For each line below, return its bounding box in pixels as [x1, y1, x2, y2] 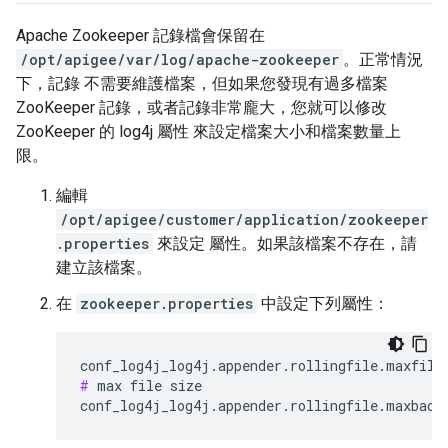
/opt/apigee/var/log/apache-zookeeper [20, 50, 339, 69]
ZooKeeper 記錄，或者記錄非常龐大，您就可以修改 [16, 98, 387, 117]
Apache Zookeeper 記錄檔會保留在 [16, 26, 265, 45]
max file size [89, 376, 202, 395]
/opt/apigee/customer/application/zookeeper [60, 210, 428, 229]
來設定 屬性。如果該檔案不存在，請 [153, 234, 417, 253]
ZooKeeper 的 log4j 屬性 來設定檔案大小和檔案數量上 [16, 122, 401, 141]
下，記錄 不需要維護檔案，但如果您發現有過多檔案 [16, 74, 388, 93]
